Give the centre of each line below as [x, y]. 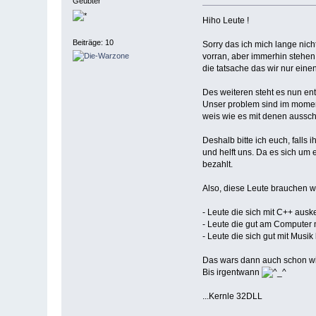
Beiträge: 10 [93, 42]
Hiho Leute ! [225, 20]
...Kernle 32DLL [232, 296]
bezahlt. [217, 164]
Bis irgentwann [232, 272]
